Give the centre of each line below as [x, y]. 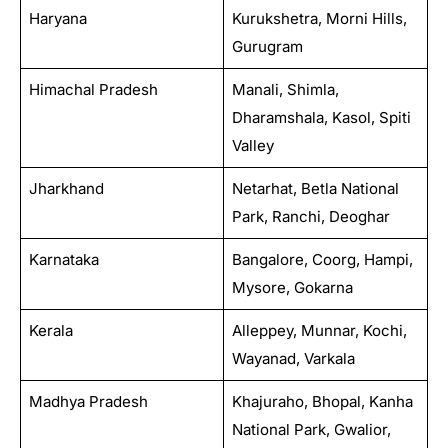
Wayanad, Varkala [293, 358]
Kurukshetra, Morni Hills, [319, 18]
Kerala [50, 330]
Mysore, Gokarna [292, 287]
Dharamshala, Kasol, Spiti [321, 117]
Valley [252, 145]
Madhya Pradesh [88, 401]
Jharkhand [66, 188]
